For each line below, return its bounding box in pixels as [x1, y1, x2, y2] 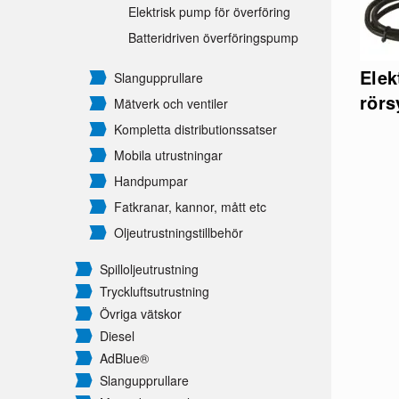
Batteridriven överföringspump [128, 28, 298, 47]
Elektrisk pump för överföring [128, 3, 290, 21]
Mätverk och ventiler [114, 94, 228, 113]
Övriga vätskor [100, 305, 182, 323]
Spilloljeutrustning [100, 260, 199, 279]
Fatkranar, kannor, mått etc [114, 198, 266, 216]
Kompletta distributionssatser [114, 120, 277, 139]
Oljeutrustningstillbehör [114, 224, 243, 242]
